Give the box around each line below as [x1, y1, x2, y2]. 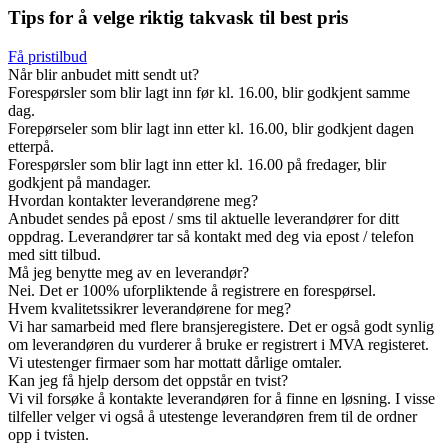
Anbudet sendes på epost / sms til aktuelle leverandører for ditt [8, 210, 399, 228]
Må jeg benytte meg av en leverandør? [8, 264, 249, 282]
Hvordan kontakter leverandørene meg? [8, 192, 258, 210]
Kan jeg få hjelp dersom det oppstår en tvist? [8, 372, 288, 390]
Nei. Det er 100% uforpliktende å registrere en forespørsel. [8, 282, 376, 300]
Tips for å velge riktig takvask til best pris [8, 7, 348, 29]
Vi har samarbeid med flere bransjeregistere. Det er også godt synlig [8, 318, 434, 336]
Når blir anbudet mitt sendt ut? [8, 66, 199, 84]
